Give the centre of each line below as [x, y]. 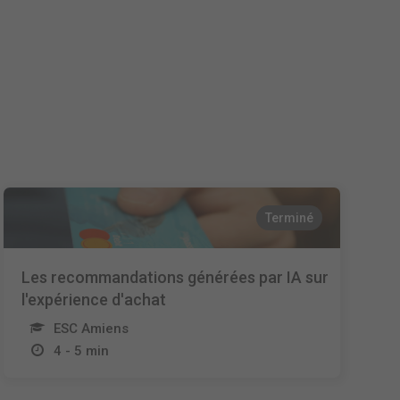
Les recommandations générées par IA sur [175, 277]
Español [204, 81]
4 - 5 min [82, 351]
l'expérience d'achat [94, 300]
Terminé [289, 218]
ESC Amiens [92, 329]
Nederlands [215, 37]
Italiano [203, 125]
